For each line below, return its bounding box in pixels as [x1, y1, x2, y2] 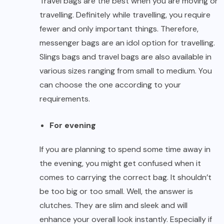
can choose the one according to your [39, 79, 181, 90]
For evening [49, 120, 96, 131]
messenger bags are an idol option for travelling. [39, 37, 215, 48]
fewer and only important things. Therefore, [39, 23, 198, 34]
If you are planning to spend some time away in [39, 144, 210, 155]
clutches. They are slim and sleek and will [39, 200, 187, 211]
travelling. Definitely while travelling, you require [39, 9, 210, 20]
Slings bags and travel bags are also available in [39, 51, 211, 62]
